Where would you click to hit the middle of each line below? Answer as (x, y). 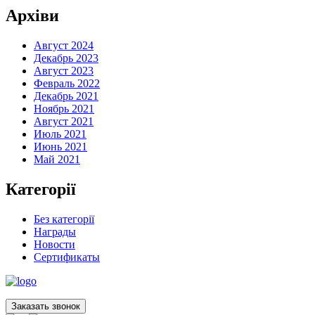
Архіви (32, 16)
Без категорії (64, 219)
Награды (55, 232)
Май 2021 (57, 160)
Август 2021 (64, 122)
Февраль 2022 (67, 84)
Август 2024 (64, 46)
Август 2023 (64, 71)
